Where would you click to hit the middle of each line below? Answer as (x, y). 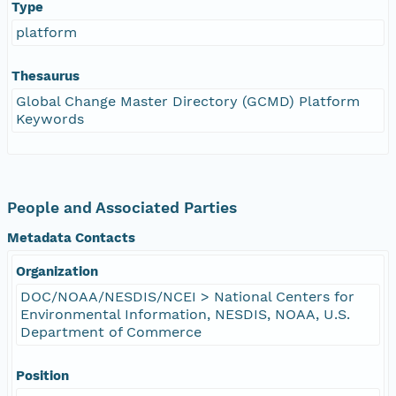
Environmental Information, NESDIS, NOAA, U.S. (185, 314)
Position (42, 375)
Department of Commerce (111, 331)
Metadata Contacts (71, 237)
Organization (57, 271)
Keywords (50, 118)
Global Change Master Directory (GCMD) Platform (188, 101)
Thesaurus (46, 76)
